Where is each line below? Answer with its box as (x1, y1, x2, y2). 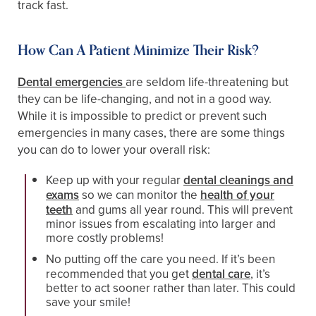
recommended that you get (46, 265, 192, 284)
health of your (200, 186, 274, 204)
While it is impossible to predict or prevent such (18, 107, 267, 126)
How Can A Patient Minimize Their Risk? (18, 39, 259, 63)
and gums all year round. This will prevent (73, 201, 293, 219)
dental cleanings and (183, 171, 293, 189)
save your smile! (46, 293, 130, 312)
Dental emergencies (18, 73, 126, 91)
